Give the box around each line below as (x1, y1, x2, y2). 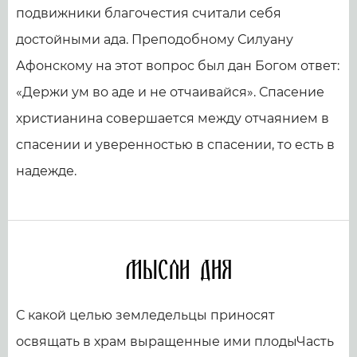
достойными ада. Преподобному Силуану (16, 32, 293, 48)
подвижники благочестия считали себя (16, 6, 281, 22)
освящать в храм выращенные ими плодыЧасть (16, 334, 334, 350)
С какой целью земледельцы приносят (16, 308, 275, 324)
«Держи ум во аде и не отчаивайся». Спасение (16, 84, 324, 100)
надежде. (16, 163, 76, 179)
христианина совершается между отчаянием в (16, 111, 329, 127)
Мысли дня (125, 254, 232, 288)
